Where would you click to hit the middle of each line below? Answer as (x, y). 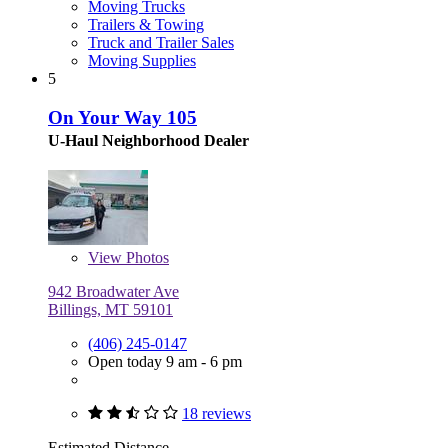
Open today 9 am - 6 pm (165, 361)
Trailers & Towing (146, 25)
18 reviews (216, 413)
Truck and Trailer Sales (161, 43)
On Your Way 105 (122, 117)
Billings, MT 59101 (110, 309)
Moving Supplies (142, 61)
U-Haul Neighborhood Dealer (148, 140)
